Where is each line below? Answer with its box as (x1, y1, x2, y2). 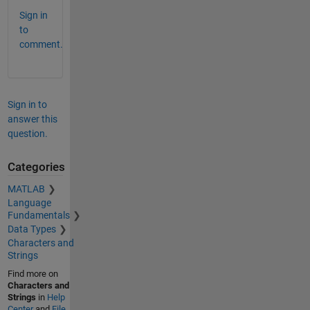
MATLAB (7, 183, 45, 195)
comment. (19, 38, 63, 50)
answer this (7, 113, 57, 125)
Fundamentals (7, 210, 70, 221)
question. (7, 127, 48, 139)
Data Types (7, 224, 56, 235)
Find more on (7, 268, 58, 280)
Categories (7, 160, 65, 174)
